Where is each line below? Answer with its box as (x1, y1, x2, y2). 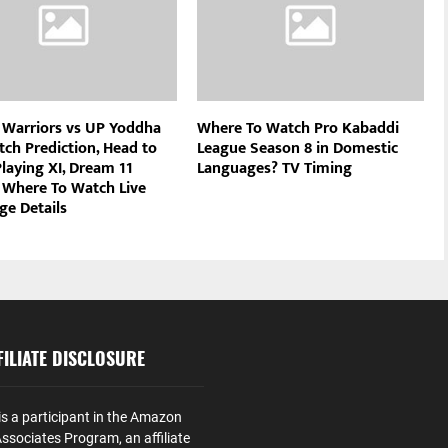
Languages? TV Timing (197, 155, 353, 183)
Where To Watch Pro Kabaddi (197, 115, 400, 143)
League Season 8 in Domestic (197, 135, 399, 163)
